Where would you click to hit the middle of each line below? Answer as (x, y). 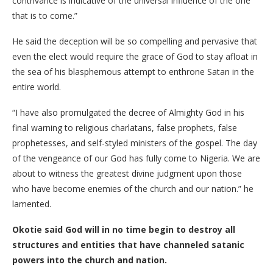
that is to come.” (45, 16)
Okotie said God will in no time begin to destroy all (124, 229)
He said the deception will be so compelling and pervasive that (135, 41)
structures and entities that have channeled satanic (128, 245)
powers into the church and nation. (90, 260)
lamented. (32, 204)
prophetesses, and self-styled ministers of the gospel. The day (135, 143)
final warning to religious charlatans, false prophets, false (125, 128)
